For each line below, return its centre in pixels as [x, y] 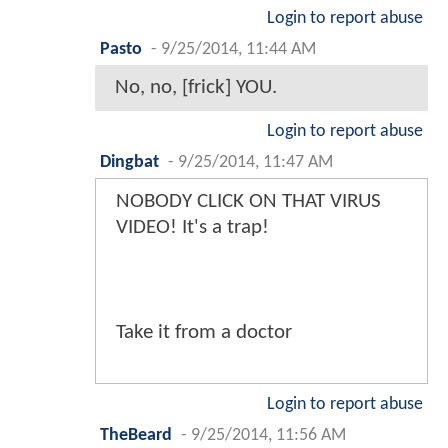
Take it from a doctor [204, 333]
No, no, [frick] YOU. [196, 88]
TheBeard [136, 436]
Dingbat [129, 163]
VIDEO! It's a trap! [192, 228]
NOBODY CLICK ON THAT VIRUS [248, 202]
